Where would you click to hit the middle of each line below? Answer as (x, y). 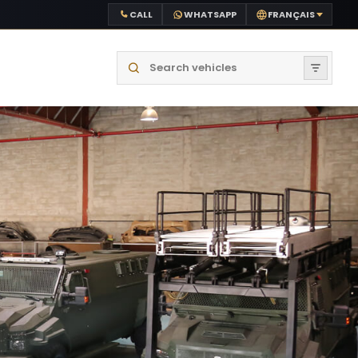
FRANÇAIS (291, 14)
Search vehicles (162, 60)
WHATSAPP (210, 14)
